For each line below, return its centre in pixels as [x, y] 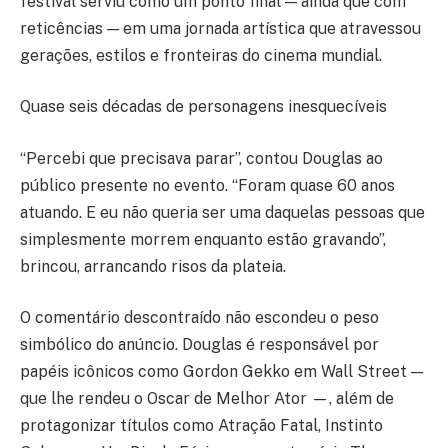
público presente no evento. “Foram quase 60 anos [207, 185]
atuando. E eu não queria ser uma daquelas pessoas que [222, 212]
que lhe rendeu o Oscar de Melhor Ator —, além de [207, 399]
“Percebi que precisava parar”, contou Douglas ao [201, 158]
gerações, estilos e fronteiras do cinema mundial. [201, 55]
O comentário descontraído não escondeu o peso [199, 318]
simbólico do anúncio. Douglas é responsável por [199, 345]
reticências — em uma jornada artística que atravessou [220, 28]
